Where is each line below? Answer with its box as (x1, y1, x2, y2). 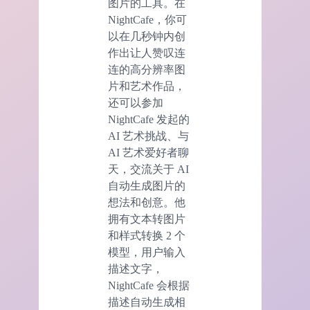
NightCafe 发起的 (108, 113, 190, 125)
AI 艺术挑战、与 (108, 129, 189, 142)
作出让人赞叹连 (108, 46, 185, 59)
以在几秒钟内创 (108, 30, 185, 42)
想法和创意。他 (108, 196, 185, 208)
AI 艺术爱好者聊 (108, 146, 189, 158)
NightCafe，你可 (108, 13, 187, 26)
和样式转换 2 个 (108, 229, 185, 241)
